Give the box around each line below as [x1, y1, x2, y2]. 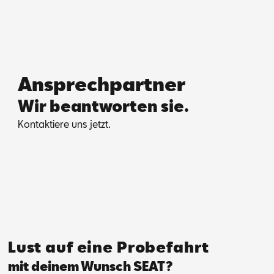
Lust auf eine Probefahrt [7, 237, 209, 256]
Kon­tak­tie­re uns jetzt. [17, 117, 111, 130]
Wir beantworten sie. [17, 96, 189, 115]
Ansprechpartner [17, 72, 185, 95]
